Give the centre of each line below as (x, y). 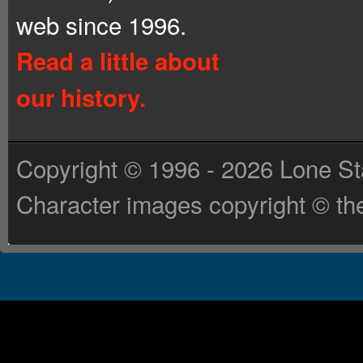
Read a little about (118, 61)
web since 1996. (101, 25)
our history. (81, 98)
